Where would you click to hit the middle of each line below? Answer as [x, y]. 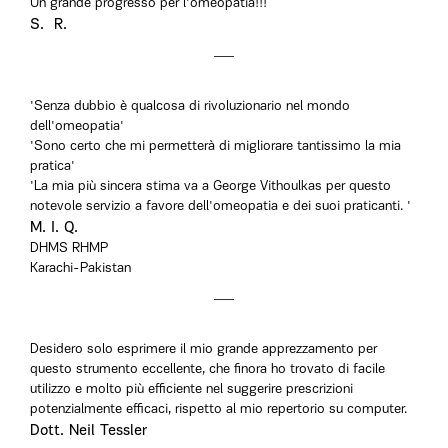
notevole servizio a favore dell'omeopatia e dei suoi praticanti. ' [220, 206]
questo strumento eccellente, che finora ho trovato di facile [207, 369]
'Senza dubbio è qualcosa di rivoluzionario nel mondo [190, 106]
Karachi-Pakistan [80, 268]
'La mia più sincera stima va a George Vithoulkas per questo [210, 186]
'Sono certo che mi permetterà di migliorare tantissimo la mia [215, 146]
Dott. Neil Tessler [88, 431]
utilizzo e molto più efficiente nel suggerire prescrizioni [191, 389]
